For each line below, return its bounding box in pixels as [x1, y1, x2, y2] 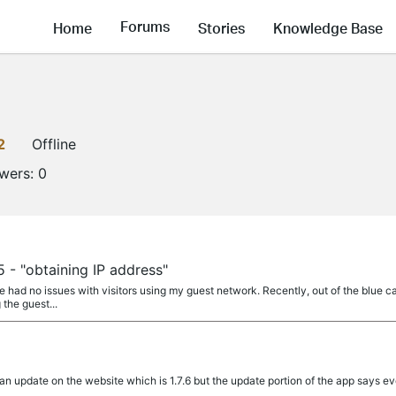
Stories [198, 18, 245, 37]
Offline [32, 135, 76, 153]
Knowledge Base [273, 18, 383, 37]
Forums [120, 17, 170, 36]
